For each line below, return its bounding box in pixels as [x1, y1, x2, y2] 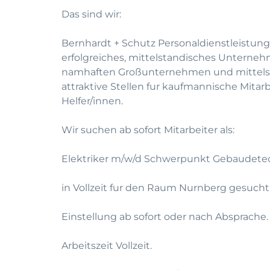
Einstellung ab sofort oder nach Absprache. [61, 211, 268, 222]
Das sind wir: [61, 8, 121, 20]
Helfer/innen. [61, 95, 123, 107]
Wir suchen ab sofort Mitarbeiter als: [61, 124, 234, 136]
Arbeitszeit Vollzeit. [61, 240, 152, 251]
